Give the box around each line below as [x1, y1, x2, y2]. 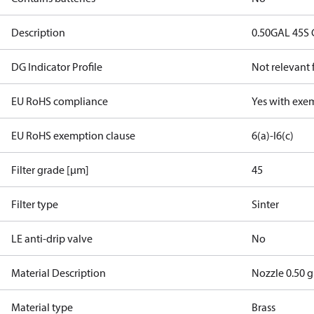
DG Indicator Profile [11, 60, 102, 74]
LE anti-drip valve [11, 231, 93, 245]
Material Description [11, 266, 106, 280]
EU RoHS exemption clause [11, 128, 135, 142]
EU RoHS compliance [11, 94, 108, 108]
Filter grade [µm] [11, 163, 89, 177]
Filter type [11, 197, 58, 211]
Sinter [252, 197, 280, 211]
